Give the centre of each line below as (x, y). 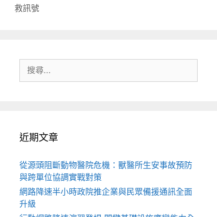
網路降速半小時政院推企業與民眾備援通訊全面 (106, 192)
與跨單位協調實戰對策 (61, 177)
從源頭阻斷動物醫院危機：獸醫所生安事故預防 (106, 165)
